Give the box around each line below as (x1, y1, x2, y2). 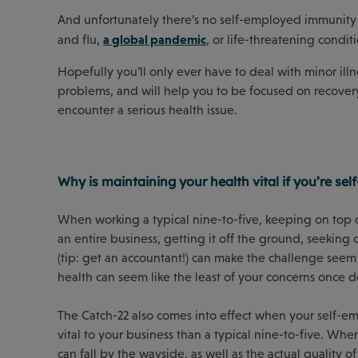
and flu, (58, 32, 103, 46)
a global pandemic (103, 31, 206, 46)
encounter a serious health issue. (58, 102, 237, 117)
